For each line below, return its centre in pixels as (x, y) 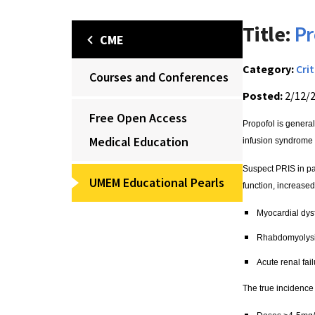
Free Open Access (138, 118)
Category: (268, 69)
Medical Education (139, 142)
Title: (267, 34)
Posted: (263, 96)
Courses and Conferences (159, 77)
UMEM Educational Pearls (157, 182)
